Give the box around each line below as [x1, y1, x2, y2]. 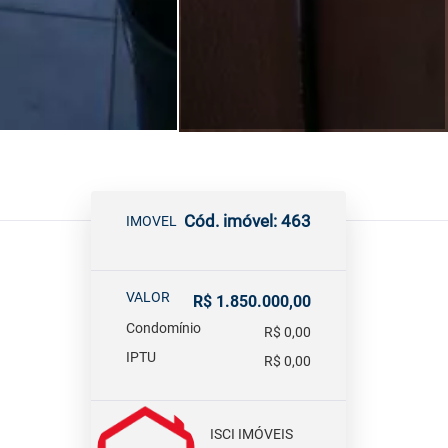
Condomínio [126, 319, 201, 337]
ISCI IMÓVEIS [209, 426, 293, 443]
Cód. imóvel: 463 [184, 210, 311, 231]
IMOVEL [126, 212, 177, 230]
